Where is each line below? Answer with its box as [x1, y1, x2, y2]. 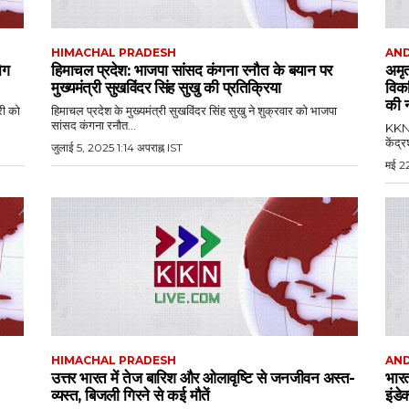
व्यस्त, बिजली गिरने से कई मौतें [51, 385, 210, 404]
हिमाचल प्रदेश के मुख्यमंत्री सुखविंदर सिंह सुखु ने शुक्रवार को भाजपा [51, 103, 337, 119]
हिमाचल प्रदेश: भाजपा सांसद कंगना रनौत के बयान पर [51, 61, 332, 80]
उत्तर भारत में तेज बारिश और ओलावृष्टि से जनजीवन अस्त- [51, 368, 355, 387]
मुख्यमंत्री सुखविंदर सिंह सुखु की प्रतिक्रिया [51, 79, 280, 98]
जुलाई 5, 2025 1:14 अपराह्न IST [51, 141, 183, 155]
